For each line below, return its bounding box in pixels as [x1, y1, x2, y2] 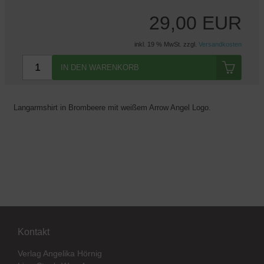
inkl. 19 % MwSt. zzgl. [134, 41, 199, 48]
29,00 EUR [149, 12, 242, 34]
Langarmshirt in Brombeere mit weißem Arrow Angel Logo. [14, 103, 211, 113]
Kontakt [18, 227, 49, 237]
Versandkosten [199, 41, 242, 48]
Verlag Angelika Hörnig [18, 249, 102, 259]
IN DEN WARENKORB [61, 63, 139, 72]
